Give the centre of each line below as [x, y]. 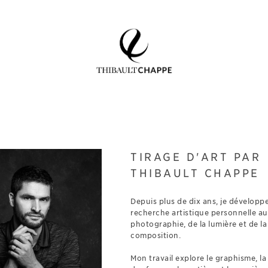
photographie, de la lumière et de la [199, 224]
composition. [156, 235]
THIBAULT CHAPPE [195, 173]
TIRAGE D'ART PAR [196, 157]
